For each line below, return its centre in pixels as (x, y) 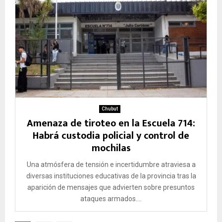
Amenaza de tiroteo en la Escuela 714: (111, 123)
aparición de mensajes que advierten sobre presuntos (111, 187)
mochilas (111, 148)
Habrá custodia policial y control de (111, 136)
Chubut (110, 109)
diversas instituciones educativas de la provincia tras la (111, 176)
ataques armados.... (111, 198)
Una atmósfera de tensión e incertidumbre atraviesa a (111, 164)
